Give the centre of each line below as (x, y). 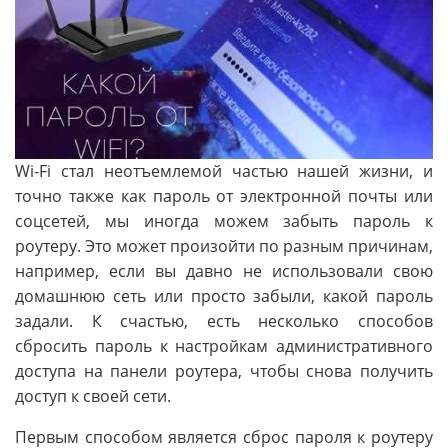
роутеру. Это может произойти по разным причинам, (224, 245)
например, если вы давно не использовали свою (224, 270)
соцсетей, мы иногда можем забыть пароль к (224, 220)
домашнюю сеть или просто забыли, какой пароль (224, 295)
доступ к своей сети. (93, 395)
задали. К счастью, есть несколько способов (224, 320)
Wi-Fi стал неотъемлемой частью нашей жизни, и (224, 170)
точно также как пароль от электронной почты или (224, 195)
